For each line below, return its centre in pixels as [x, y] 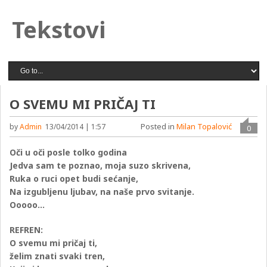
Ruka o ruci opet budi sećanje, [74, 178]
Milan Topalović [204, 126]
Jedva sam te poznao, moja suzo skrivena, [100, 165]
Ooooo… [27, 205]
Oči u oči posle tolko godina [69, 152]
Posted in [158, 126]
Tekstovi [59, 29]
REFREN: [27, 230]
